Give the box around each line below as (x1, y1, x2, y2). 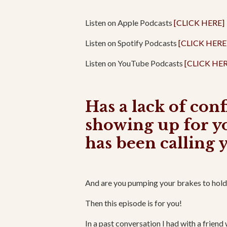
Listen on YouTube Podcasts (85, 58, 184, 68)
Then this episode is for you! (85, 198, 182, 208)
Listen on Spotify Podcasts (85, 38, 177, 48)
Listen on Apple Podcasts (85, 18, 172, 28)
